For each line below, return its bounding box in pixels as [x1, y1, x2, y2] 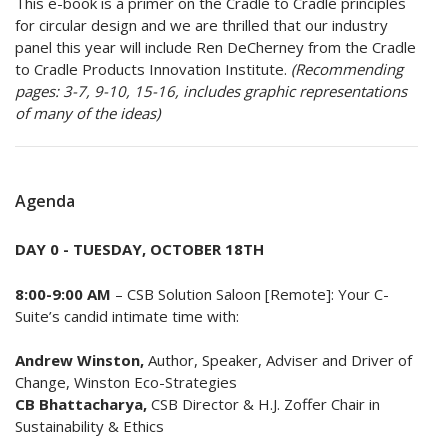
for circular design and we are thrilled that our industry [15, 15, 388, 36]
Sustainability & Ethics [15, 415, 164, 436]
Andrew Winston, [15, 349, 144, 370]
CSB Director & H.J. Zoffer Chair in [151, 393, 380, 414]
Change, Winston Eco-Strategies [15, 371, 237, 392]
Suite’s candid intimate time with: [15, 305, 239, 326]
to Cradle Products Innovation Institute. [15, 59, 291, 80]
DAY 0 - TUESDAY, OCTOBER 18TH [15, 239, 264, 260]
